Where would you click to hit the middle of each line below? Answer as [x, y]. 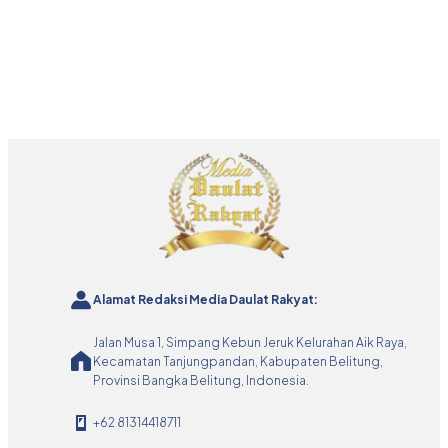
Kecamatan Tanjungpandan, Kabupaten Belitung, [238, 361]
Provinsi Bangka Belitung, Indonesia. [201, 380]
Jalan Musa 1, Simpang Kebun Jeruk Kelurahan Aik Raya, [250, 342]
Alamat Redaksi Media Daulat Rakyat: [205, 300]
